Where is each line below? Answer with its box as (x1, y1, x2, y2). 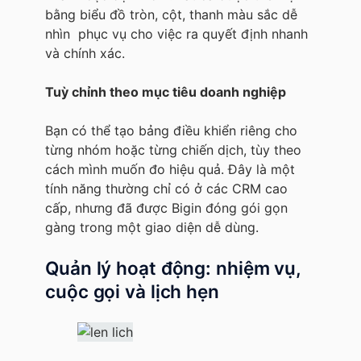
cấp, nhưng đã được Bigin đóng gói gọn (45, 199, 288, 216)
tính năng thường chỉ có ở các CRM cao (45, 180, 288, 197)
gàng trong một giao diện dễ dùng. (45, 218, 259, 235)
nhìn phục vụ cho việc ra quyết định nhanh (45, 25, 308, 42)
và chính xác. (45, 44, 125, 61)
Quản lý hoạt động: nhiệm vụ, (45, 256, 301, 279)
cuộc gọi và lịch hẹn (45, 280, 219, 302)
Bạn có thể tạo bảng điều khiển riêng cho (45, 122, 297, 139)
